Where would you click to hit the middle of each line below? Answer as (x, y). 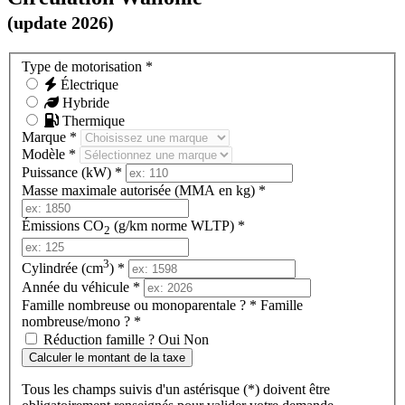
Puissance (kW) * (74, 173)
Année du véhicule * (83, 287)
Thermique (92, 121)
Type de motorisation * (87, 67)
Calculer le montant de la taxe (107, 358)
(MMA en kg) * (218, 191)
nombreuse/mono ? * (81, 322)
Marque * (51, 137)
